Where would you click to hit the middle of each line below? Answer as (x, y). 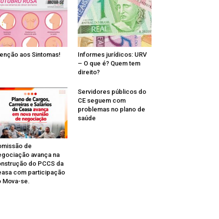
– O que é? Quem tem (109, 63)
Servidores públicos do (112, 91)
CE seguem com (101, 100)
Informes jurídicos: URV (112, 54)
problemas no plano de (111, 109)
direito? (88, 72)
